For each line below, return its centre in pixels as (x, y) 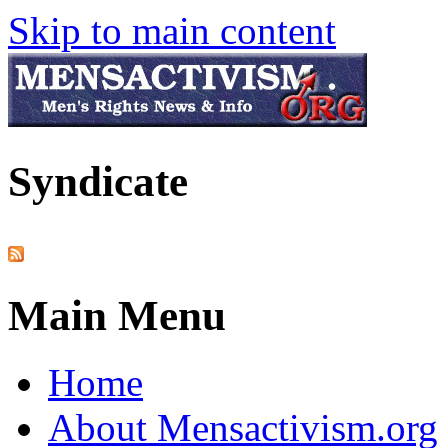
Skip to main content (172, 30)
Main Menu (117, 315)
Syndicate (98, 181)
